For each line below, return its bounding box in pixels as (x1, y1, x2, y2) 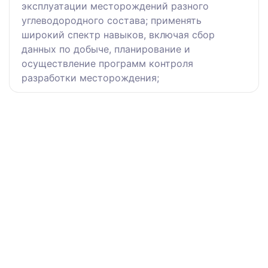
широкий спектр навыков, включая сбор (22, 29, 215, 41)
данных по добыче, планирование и (22, 43, 190, 56)
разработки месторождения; (22, 72, 159, 84)
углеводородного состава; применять (22, 14, 202, 27)
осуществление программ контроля (22, 57, 193, 70)
